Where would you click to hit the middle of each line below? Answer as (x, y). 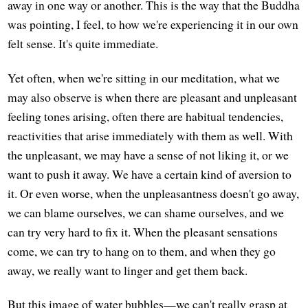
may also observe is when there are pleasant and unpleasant (153, 97)
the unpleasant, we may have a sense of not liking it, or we (148, 154)
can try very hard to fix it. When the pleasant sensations (143, 231)
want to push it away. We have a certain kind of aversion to (150, 174)
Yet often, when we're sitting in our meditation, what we (144, 77)
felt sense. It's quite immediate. (83, 44)
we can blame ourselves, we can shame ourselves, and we (146, 212)
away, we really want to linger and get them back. (128, 270)
